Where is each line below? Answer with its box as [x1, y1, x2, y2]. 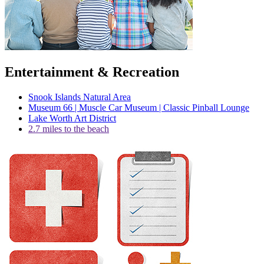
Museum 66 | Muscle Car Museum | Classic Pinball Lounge [28, 102, 249, 113]
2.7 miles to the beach [28, 123, 109, 134]
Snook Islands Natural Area [28, 91, 131, 102]
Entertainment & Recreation [5, 64, 179, 80]
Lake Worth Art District [28, 113, 116, 123]
